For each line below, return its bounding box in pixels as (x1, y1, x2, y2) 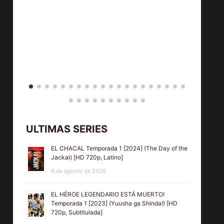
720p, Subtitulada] (51, 208, 103, 216)
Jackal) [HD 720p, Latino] (51, 153, 123, 161)
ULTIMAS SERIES (26, 123, 108, 135)
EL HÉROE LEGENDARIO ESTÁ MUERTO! (51, 190, 165, 198)
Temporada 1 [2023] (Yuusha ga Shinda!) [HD (51, 199, 178, 207)
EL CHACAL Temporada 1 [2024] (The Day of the (51, 144, 188, 152)
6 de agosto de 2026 (51, 167, 106, 175)
